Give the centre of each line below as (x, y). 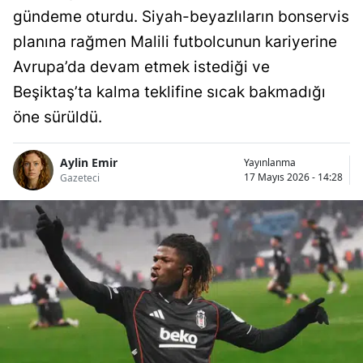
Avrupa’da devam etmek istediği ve (141, 66)
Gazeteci (80, 178)
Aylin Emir (89, 163)
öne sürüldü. (58, 117)
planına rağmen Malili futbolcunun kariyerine (175, 41)
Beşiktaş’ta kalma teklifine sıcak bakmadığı (169, 92)
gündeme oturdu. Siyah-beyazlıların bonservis (181, 16)
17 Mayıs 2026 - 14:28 (293, 177)
